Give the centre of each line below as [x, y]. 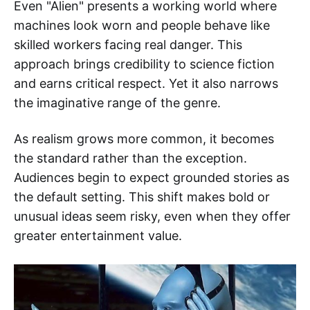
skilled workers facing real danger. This [128, 45]
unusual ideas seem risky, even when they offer [152, 217]
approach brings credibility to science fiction [144, 64]
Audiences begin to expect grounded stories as [152, 178]
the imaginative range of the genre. [117, 103]
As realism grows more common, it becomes [144, 139]
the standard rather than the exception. [130, 158]
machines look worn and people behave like [142, 26]
